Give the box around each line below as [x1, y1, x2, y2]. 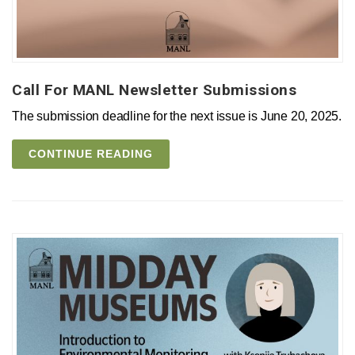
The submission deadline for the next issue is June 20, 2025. [12, 109, 342, 123]
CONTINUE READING [29, 147, 153, 160]
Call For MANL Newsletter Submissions [12, 80, 296, 99]
